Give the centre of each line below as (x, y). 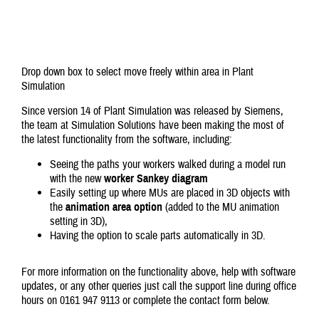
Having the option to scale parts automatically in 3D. (158, 236)
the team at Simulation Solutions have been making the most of (153, 125)
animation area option (114, 207)
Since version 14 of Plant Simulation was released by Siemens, (152, 111)
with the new (77, 179)
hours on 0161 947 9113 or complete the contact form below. (146, 300)
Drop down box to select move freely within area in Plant (137, 72)
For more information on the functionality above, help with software (158, 272)
